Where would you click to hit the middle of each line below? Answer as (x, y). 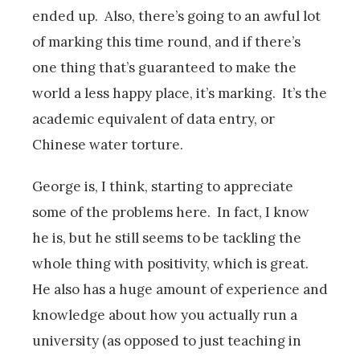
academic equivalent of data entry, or (153, 119)
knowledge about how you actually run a (165, 315)
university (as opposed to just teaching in (167, 340)
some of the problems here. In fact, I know (171, 212)
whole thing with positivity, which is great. (172, 263)
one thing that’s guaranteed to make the (164, 67)
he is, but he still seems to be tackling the (167, 237)
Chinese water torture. (108, 144)
